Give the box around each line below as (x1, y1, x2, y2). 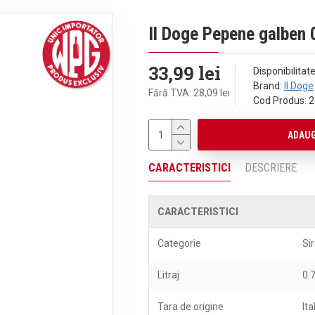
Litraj (157, 269, 179, 281)
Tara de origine (157, 301, 224, 312)
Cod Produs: (252, 95, 307, 106)
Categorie (157, 238, 201, 249)
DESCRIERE (244, 161, 297, 174)
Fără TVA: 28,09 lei (148, 87, 230, 98)
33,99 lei (148, 61, 221, 85)
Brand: (252, 80, 282, 91)
